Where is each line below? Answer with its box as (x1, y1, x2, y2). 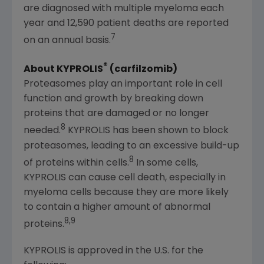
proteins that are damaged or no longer (24, 109, 209, 119)
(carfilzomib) (108, 65, 179, 75)
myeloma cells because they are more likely (24, 187, 229, 197)
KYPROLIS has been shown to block (65, 126, 229, 136)
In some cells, (134, 158, 198, 168)
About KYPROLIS (24, 65, 103, 75)
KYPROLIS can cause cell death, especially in (24, 173, 226, 183)
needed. (24, 126, 61, 136)
